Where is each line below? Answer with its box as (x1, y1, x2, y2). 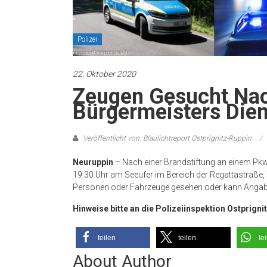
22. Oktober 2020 (73, 69, 136, 79)
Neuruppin (73, 157, 113, 167)
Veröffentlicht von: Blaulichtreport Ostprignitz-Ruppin (81, 133, 253, 142)
